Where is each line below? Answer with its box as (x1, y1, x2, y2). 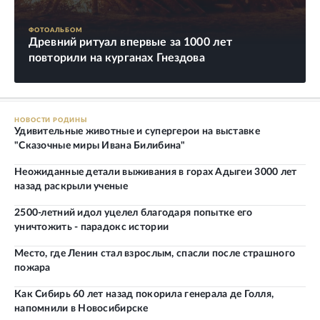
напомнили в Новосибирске (14, 304, 149, 314)
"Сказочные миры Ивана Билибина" (14, 141, 186, 151)
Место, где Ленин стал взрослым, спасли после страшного (14, 249, 296, 259)
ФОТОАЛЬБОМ (29, 27, 83, 34)
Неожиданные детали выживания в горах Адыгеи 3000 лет (14, 167, 297, 178)
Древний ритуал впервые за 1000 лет (29, 36, 233, 49)
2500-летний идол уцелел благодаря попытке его (14, 208, 253, 219)
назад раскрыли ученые (14, 181, 128, 192)
